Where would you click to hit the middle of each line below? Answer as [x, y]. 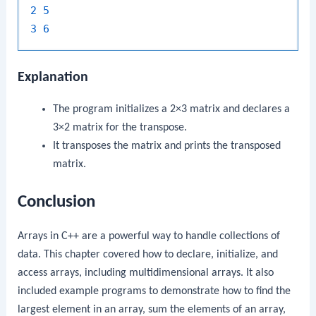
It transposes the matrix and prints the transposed [166, 146]
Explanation [53, 78]
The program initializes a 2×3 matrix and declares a [171, 110]
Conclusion [57, 202]
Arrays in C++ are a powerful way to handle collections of [149, 236]
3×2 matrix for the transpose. [120, 128]
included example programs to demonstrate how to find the [154, 291]
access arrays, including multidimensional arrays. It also [146, 273]
